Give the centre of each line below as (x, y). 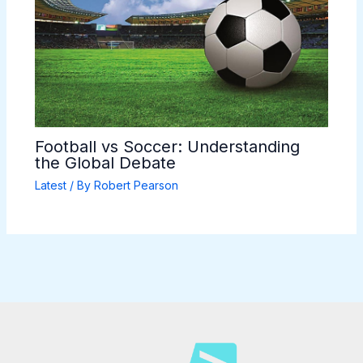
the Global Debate (105, 163)
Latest (50, 186)
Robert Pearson (136, 186)
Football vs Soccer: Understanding (167, 147)
